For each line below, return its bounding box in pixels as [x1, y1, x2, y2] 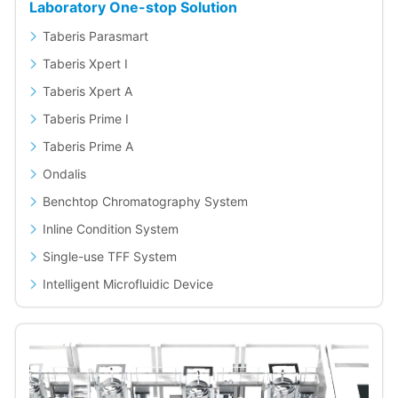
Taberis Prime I [42, 111, 129, 127]
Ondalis [42, 166, 86, 182]
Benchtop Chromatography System [42, 194, 248, 210]
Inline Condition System [42, 221, 179, 237]
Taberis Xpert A [42, 84, 132, 99]
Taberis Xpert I [42, 56, 128, 72]
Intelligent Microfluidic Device [42, 276, 213, 292]
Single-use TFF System [42, 249, 177, 265]
